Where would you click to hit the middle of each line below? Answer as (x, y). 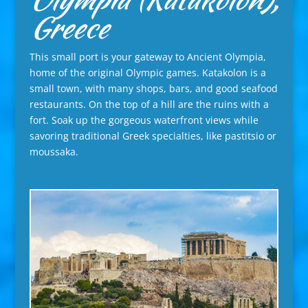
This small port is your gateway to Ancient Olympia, (147, 56)
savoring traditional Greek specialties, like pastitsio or (153, 135)
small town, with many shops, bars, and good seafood (153, 88)
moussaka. (54, 151)
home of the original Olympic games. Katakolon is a (147, 72)
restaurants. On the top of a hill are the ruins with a (149, 104)
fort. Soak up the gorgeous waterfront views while (144, 120)
